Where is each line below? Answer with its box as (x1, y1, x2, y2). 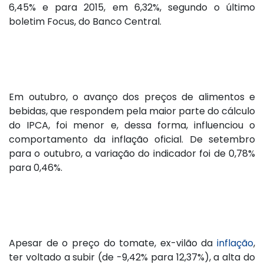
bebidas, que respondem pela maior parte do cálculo (9, 104, 255, 118)
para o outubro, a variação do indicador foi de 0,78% (9, 147, 255, 161)
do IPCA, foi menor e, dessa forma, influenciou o (9, 118, 255, 133)
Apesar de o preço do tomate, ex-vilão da (9, 236, 217, 250)
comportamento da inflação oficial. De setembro (9, 133, 255, 147)
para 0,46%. (9, 161, 62, 175)
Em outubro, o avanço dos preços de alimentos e (9, 90, 255, 104)
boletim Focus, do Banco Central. (9, 15, 161, 29)
